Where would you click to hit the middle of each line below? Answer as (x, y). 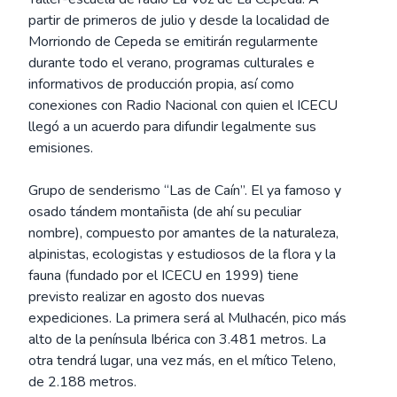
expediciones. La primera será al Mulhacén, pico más (187, 318)
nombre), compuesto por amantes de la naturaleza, (183, 233)
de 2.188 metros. (82, 382)
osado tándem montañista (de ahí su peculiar (165, 212)
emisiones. (61, 148)
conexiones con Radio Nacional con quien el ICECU (183, 105)
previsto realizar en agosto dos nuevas (147, 297)
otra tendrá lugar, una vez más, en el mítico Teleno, (182, 361)
